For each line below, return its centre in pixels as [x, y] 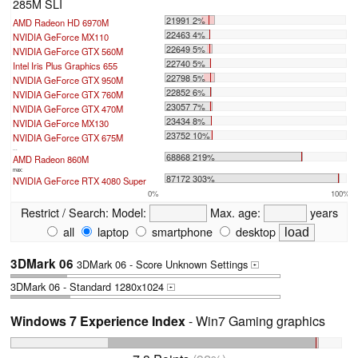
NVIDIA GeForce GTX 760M [68, 94]
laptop [111, 231]
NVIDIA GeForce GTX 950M [68, 80]
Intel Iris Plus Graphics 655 [65, 65]
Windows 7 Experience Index [98, 320]
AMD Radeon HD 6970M [61, 22]
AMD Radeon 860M [51, 159]
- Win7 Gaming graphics [255, 320]
